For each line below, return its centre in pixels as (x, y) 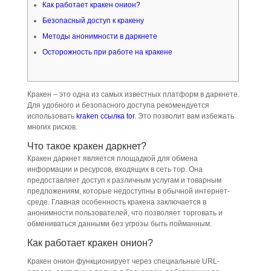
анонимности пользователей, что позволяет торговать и (125, 213)
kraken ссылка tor (105, 116)
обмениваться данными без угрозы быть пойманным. (119, 224)
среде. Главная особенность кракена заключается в (116, 202)
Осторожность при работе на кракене (107, 52)
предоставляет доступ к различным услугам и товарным (124, 180)
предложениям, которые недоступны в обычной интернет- (128, 191)
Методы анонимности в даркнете (100, 36)
